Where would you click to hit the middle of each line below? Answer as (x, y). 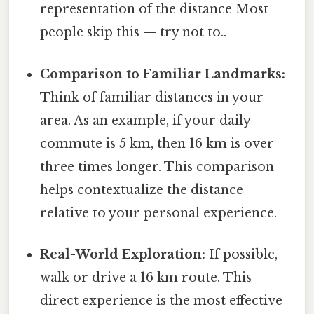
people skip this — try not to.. (134, 33)
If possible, (242, 254)
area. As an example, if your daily (145, 120)
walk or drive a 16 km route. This (146, 277)
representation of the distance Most (155, 9)
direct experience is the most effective (162, 300)
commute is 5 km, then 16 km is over (157, 143)
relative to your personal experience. (159, 213)
